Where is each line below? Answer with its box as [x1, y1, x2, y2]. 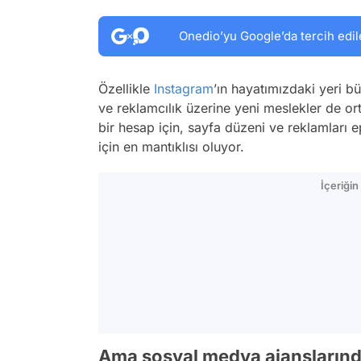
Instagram [154, 81, 214, 97]
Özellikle [98, 81, 154, 97]
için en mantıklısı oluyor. [98, 139, 244, 155]
